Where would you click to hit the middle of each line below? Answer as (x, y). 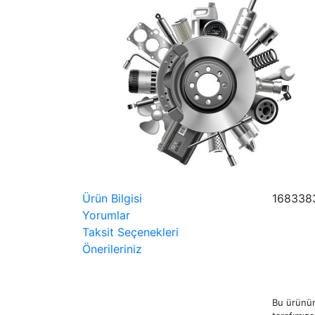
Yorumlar (106, 215)
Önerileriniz (112, 249)
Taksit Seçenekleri (130, 232)
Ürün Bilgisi (112, 198)
